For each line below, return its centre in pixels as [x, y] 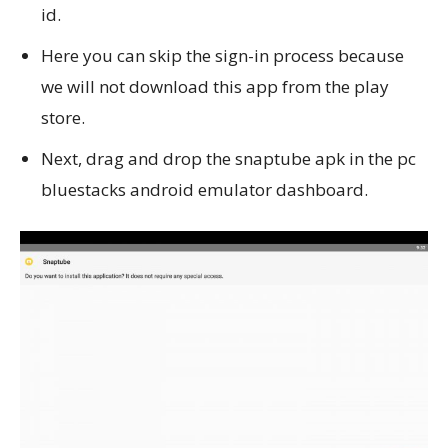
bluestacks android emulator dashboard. [204, 189]
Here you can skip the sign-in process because [222, 55]
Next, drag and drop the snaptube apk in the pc [228, 158]
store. [63, 117]
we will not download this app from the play [215, 86]
